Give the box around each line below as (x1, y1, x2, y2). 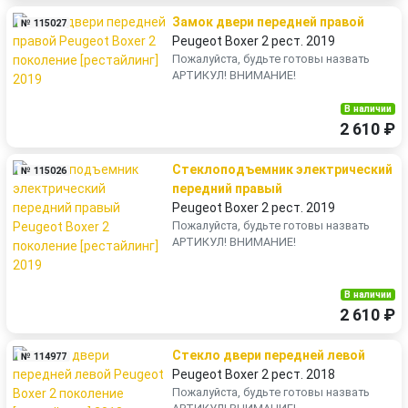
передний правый (172, 181, 282, 196)
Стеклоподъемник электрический (172, 162, 393, 177)
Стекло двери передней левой (172, 348, 365, 362)
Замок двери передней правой (172, 15, 364, 29)
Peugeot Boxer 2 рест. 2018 (172, 367, 335, 382)
